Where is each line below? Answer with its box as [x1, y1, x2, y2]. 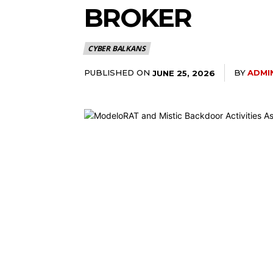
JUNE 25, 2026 [152, 68, 215, 78]
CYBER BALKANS [88, 43, 146, 54]
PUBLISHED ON [84, 67, 150, 77]
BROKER [84, 1, 191, 34]
